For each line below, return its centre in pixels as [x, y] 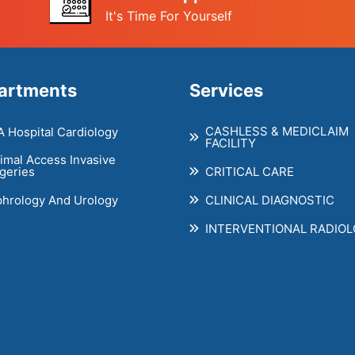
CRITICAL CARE [250, 171]
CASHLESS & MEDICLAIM [277, 132]
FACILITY [231, 143]
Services [226, 91]
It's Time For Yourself [168, 16]
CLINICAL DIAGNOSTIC [270, 200]
